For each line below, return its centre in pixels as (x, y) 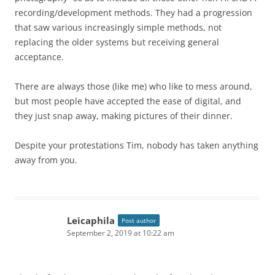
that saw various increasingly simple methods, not (118, 28)
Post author (139, 221)
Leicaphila (91, 221)
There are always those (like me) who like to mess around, (134, 87)
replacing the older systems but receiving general (117, 42)
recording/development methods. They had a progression (134, 13)
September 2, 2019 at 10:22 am (121, 233)
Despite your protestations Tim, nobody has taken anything (137, 145)
